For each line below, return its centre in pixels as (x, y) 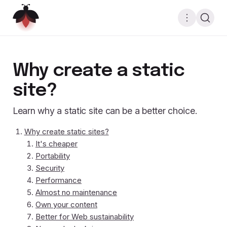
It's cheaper (56, 144)
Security (50, 168)
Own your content (66, 205)
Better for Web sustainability (85, 217)
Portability (53, 156)
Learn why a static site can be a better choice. (105, 111)
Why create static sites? (66, 132)
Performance (59, 180)
